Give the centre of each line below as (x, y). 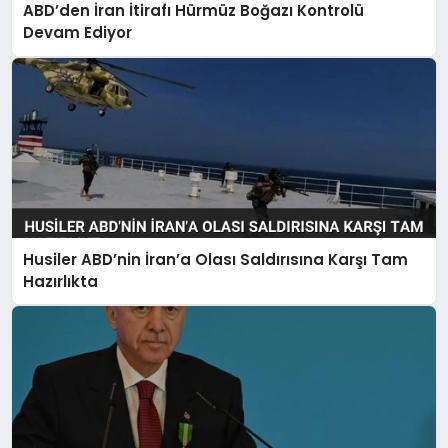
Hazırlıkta (61, 281)
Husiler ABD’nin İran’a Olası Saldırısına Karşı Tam (216, 259)
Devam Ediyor (78, 33)
